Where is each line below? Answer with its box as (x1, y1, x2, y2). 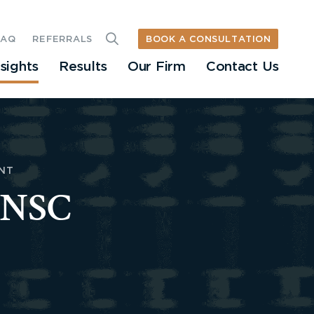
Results (58, 60, 108, 74)
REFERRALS (32, 35, 93, 45)
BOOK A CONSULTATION (146, 34, 271, 44)
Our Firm (128, 60, 186, 74)
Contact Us (205, 60, 279, 74)
